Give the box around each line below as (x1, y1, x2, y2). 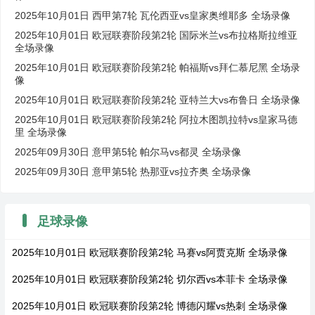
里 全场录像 (15, 126, 67, 138)
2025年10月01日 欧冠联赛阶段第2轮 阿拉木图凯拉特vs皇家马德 (15, 113, 297, 125)
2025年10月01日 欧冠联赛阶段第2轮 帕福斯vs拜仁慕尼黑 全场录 (15, 61, 300, 73)
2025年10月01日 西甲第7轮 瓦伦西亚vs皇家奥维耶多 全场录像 (15, 9, 290, 21)
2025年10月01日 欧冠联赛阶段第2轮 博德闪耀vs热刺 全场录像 (11, 300, 288, 311)
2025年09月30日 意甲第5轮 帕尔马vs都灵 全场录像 (15, 146, 241, 157)
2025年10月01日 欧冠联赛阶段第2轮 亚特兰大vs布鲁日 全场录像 (15, 94, 300, 105)
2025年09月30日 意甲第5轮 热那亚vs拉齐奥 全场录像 (15, 165, 251, 177)
